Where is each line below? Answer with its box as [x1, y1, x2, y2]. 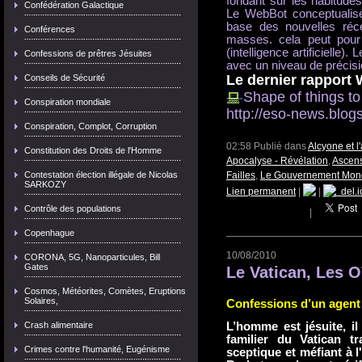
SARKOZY [24, 179, 66, 189]
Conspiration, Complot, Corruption [24, 121, 157, 131]
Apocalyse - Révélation [226, 155, 328, 166]
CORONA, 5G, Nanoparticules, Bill [24, 252, 160, 262]
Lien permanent [226, 186, 296, 197]
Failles [226, 170, 255, 181]
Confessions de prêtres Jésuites [24, 48, 152, 58]
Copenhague [24, 228, 74, 238]
